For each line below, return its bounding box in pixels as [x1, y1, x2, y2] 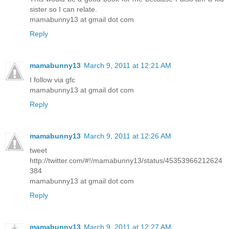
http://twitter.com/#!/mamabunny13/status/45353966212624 [30, 156, 222, 165]
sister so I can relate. [30, 5, 97, 13]
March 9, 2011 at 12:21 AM [84, 61, 171, 70]
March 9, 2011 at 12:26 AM [84, 131, 171, 140]
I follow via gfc [30, 75, 75, 84]
